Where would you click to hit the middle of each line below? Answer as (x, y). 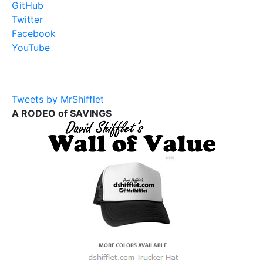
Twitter (27, 19)
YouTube (31, 48)
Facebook (34, 33)
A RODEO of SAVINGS (62, 113)
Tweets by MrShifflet (58, 99)
